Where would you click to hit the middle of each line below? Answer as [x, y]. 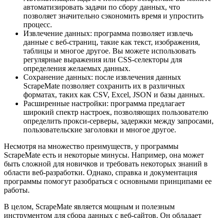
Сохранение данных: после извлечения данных [102, 77]
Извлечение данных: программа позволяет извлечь [108, 34]
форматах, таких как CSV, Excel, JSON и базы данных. [114, 95]
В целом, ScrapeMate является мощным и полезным [89, 207]
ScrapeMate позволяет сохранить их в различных [104, 86]
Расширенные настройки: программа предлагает [104, 104]
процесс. [38, 25]
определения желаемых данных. [77, 69]
